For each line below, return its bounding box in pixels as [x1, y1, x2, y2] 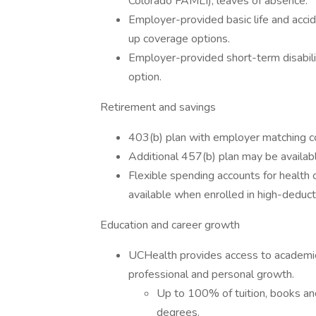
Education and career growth [100, 217, 240, 233]
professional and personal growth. [128, 267, 294, 282]
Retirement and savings [100, 99, 216, 115]
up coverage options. [128, 31, 230, 47]
